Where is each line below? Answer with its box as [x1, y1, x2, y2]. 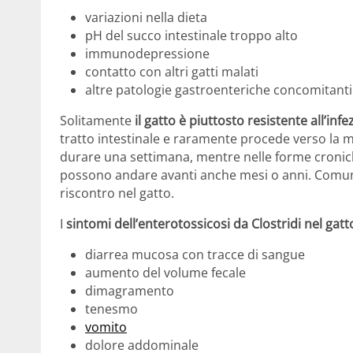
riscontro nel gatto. [60, 184, 174, 203]
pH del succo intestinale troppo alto [85, 27, 298, 45]
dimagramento [85, 282, 174, 300]
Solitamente [60, 112, 132, 130]
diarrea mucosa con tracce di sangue [85, 246, 305, 264]
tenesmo [85, 300, 138, 318]
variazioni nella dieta [85, 9, 207, 27]
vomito [85, 318, 127, 336]
